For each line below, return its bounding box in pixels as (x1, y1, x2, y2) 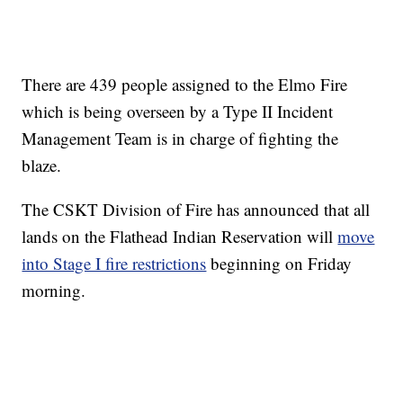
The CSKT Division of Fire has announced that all (22, 198, 371, 221)
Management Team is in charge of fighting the (22, 127, 339, 150)
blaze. (22, 154, 62, 177)
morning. (22, 279, 86, 302)
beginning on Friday (206, 252, 353, 275)
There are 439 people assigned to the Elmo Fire (22, 73, 348, 96)
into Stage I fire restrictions (22, 252, 207, 275)
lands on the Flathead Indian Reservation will (22, 225, 338, 248)
